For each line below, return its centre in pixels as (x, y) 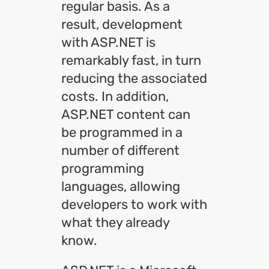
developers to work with (134, 204)
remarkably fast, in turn (131, 60)
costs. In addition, (115, 96)
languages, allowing (121, 186)
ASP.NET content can (126, 114)
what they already (115, 222)
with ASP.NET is (108, 42)
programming (103, 168)
